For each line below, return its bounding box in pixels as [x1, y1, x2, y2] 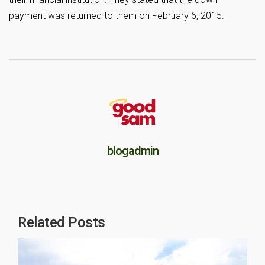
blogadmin [106, 144, 159, 159]
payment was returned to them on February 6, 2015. [9, 10, 224, 22]
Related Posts [18, 214, 105, 231]
